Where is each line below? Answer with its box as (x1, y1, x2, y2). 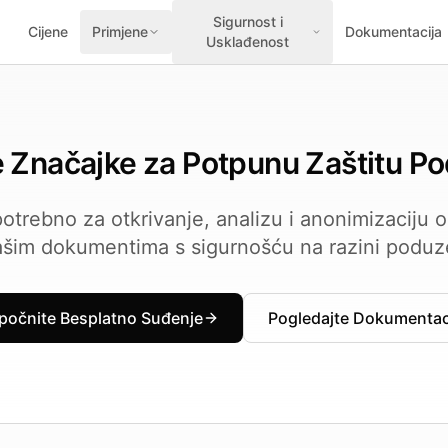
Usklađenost (206, 33, 290, 50)
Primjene (92, 23, 149, 40)
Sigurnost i (212, 13, 283, 30)
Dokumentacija (345, 23, 443, 40)
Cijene (28, 23, 69, 40)
